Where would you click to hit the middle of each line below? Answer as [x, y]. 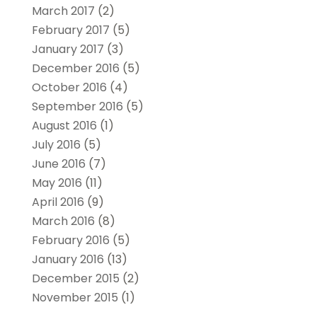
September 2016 [77, 106]
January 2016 [68, 259]
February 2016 [70, 240]
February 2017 [70, 30]
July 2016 [56, 144]
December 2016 [75, 68]
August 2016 [64, 125]
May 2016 [57, 183]
